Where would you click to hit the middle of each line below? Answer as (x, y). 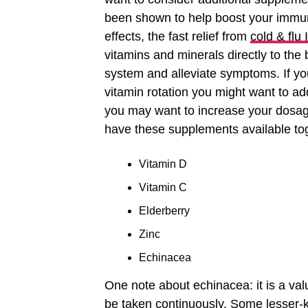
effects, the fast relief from (177, 37)
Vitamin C (163, 188)
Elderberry (164, 211)
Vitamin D (163, 164)
